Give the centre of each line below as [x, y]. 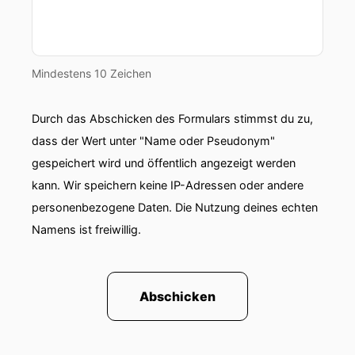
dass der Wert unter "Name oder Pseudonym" [153, 141]
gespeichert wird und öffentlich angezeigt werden [164, 163]
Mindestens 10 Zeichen [92, 73]
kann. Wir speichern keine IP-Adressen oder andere [168, 185]
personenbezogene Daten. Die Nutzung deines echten [175, 207]
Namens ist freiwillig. [86, 229]
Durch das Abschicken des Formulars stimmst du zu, [172, 118]
